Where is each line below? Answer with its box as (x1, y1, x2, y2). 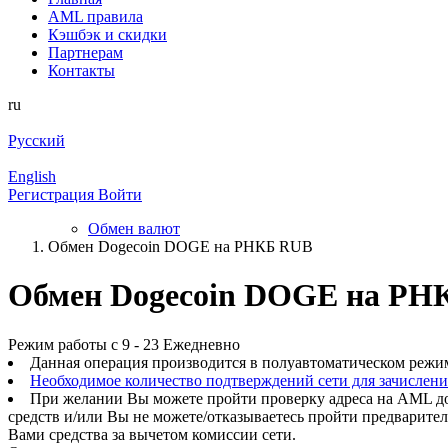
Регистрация (8, 186, 94, 203)
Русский (8, 132, 65, 149)
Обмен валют (88, 220, 180, 237)
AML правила (48, 8, 143, 25)
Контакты (48, 62, 115, 79)
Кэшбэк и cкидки (48, 26, 167, 43)
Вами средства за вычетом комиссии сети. (8, 425, 296, 443)
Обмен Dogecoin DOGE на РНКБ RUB (48, 238, 313, 255)
